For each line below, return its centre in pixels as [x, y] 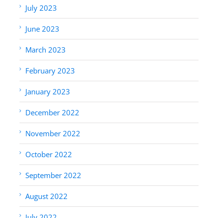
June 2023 [42, 28]
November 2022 [53, 133]
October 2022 [49, 154]
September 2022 [53, 175]
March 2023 [45, 49]
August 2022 [46, 196]
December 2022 [52, 112]
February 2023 [50, 70]
